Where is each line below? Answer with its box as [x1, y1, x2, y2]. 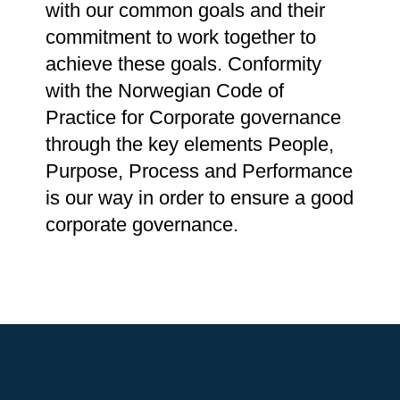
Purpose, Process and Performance [46, 159, 354, 182]
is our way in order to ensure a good [46, 186, 354, 209]
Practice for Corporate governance [46, 105, 342, 129]
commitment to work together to [46, 25, 317, 48]
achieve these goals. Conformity [46, 52, 322, 75]
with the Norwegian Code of [46, 79, 285, 102]
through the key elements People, [46, 132, 335, 155]
